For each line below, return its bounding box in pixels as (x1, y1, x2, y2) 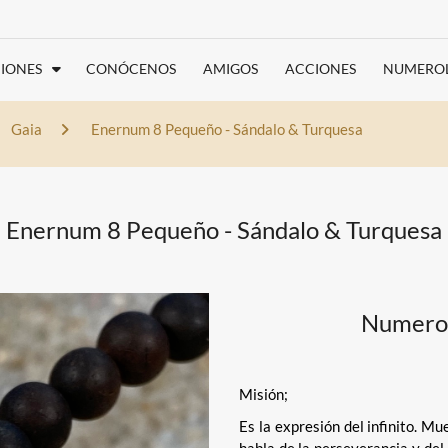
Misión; (239, 385, 288, 403)
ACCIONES (285, 60, 356, 77)
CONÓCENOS (86, 60, 176, 77)
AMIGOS (203, 60, 258, 77)
